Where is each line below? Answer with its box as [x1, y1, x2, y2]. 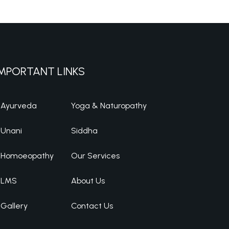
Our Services [71, 150, 120, 161]
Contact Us [71, 200, 113, 211]
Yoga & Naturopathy [71, 100, 147, 110]
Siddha [71, 125, 98, 135]
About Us [71, 175, 105, 186]
